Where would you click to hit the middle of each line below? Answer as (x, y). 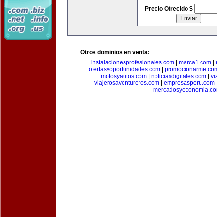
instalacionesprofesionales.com (132, 62)
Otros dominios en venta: (115, 52)
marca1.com (195, 62)
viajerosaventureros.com (127, 83)
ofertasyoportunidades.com (124, 69)
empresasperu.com (189, 83)
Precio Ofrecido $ (169, 9)
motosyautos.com (124, 76)
